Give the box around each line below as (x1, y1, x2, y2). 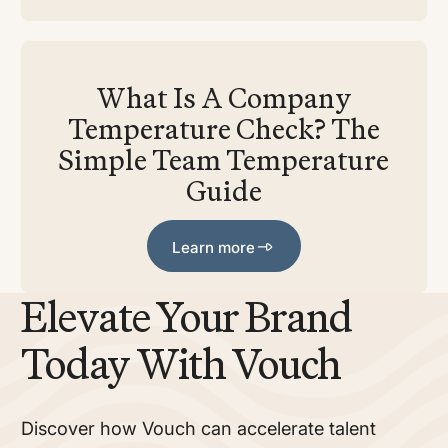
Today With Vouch (21, 336, 341, 390)
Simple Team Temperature (58, 141, 390, 177)
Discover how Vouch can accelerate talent (21, 417, 377, 440)
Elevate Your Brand (21, 289, 352, 343)
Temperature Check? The (67, 110, 380, 146)
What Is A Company (95, 79, 352, 115)
